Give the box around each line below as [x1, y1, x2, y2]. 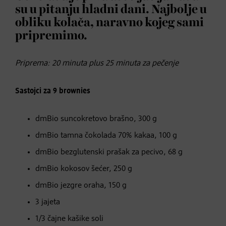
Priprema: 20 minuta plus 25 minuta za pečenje [15, 59, 179, 68]
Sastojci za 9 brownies [15, 87, 90, 95]
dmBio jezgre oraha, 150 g [35, 181, 127, 190]
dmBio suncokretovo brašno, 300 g [35, 115, 157, 123]
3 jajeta [35, 198, 60, 206]
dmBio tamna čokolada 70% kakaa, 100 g [35, 131, 177, 140]
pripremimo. [15, 29, 87, 42]
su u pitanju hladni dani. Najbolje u [15, 3, 207, 16]
